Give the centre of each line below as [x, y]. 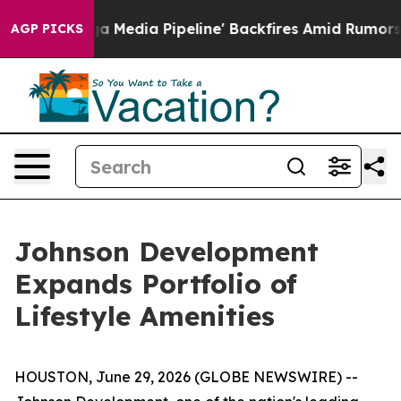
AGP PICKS [47, 29]
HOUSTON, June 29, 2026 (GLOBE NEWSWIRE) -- [186, 377]
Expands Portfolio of [156, 284]
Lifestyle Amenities [145, 316]
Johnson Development [166, 252]
